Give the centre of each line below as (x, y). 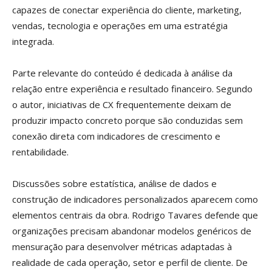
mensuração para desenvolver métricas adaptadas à (122, 247)
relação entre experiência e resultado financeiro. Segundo (132, 89)
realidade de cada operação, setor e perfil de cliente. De (130, 263)
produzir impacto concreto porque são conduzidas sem (127, 121)
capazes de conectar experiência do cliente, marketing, (127, 10)
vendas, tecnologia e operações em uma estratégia (120, 26)
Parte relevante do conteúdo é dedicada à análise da (122, 73)
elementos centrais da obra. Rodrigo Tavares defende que (135, 215)
